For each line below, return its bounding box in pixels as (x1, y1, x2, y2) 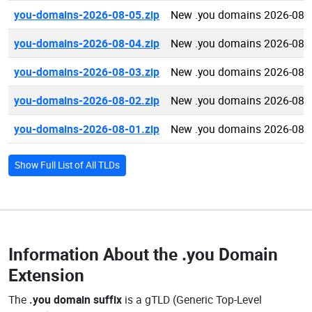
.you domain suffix (29, 292, 122, 307)
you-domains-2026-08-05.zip (14, 7, 159, 22)
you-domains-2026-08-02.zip (14, 93, 159, 108)
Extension (8, 263, 84, 286)
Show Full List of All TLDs (15, 159, 120, 171)
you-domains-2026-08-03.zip (14, 64, 159, 79)
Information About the (8, 242, 182, 265)
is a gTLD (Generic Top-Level (122, 292, 262, 307)
